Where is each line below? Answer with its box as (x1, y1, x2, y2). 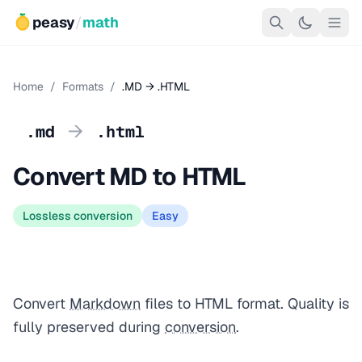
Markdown (69, 294, 141, 313)
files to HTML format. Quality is (141, 294, 349, 313)
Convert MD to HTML (13, 161, 246, 192)
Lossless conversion (23, 208, 133, 223)
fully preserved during (13, 318, 165, 336)
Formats (62, 79, 103, 94)
